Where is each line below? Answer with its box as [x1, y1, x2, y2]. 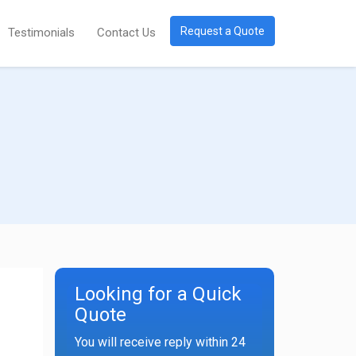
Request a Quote [180, 25, 265, 37]
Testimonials [8, 25, 75, 40]
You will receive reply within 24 [74, 335, 246, 350]
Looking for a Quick [74, 283, 242, 305]
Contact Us [97, 25, 156, 40]
